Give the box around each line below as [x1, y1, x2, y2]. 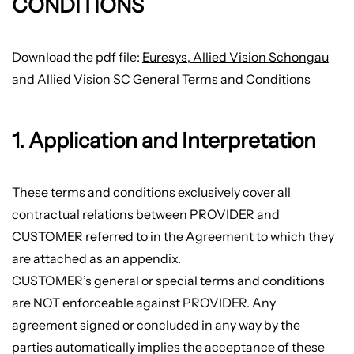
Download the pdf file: [11, 48, 142, 65]
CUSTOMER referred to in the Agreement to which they [11, 228, 334, 245]
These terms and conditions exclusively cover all [11, 184, 291, 201]
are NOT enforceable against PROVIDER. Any [11, 295, 276, 311]
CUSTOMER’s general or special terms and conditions [11, 273, 325, 289]
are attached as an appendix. [11, 250, 181, 267]
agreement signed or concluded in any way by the [11, 317, 300, 333]
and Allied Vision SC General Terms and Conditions [11, 70, 311, 87]
